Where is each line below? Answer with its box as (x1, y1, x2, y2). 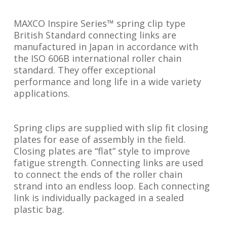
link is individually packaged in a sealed (13, 192, 184, 204)
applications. (13, 87, 70, 99)
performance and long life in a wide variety (13, 75, 201, 88)
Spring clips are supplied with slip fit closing (13, 122, 208, 134)
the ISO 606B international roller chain (13, 52, 181, 64)
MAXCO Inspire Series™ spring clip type (13, 17, 185, 29)
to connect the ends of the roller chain (13, 168, 182, 180)
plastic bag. (13, 203, 64, 215)
